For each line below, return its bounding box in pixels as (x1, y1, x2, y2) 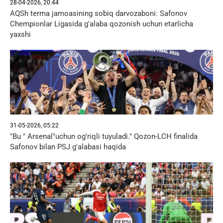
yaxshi (10, 30, 31, 39)
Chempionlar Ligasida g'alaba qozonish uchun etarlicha (10, 19, 193, 28)
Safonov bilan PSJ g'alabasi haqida (10, 142, 126, 151)
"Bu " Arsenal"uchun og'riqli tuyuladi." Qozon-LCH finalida (10, 132, 198, 141)
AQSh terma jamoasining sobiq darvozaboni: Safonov (10, 9, 187, 18)
